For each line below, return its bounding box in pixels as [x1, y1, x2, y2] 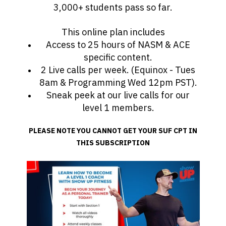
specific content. [84, 51, 152, 63]
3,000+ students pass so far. [53, 1, 173, 13]
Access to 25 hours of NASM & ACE [46, 38, 190, 50]
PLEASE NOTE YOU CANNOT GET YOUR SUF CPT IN [29, 126, 197, 135]
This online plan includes [61, 26, 165, 38]
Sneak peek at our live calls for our [46, 89, 190, 101]
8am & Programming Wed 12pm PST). [39, 76, 197, 88]
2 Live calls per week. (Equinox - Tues [41, 64, 195, 76]
